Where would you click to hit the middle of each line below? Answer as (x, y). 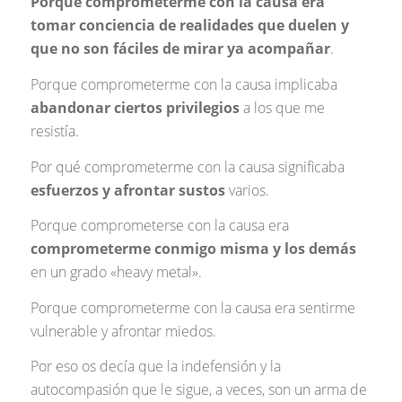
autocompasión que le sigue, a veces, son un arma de (198, 390)
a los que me (282, 107)
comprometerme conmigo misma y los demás (193, 249)
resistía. (54, 131)
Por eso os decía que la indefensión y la (155, 367)
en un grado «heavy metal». (116, 272)
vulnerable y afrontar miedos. (123, 331)
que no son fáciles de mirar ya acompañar (180, 49)
